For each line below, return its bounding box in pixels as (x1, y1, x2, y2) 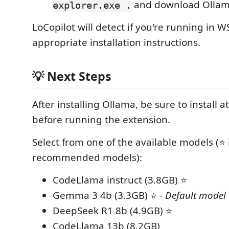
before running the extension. (32, 112, 170, 126)
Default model (165, 188, 226, 202)
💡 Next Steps (32, 67, 111, 84)
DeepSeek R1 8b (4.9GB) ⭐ (53, 203, 172, 217)
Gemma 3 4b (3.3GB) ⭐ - (53, 188, 165, 202)
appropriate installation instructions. (32, 36, 200, 50)
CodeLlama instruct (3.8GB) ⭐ (53, 173, 187, 187)
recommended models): (32, 150, 142, 164)
